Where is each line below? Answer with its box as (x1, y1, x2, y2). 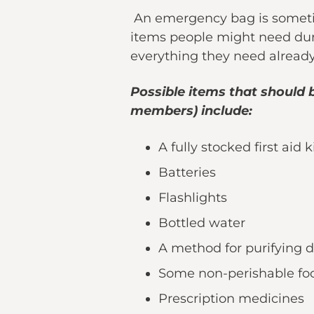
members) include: (130, 103, 252, 118)
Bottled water (158, 215, 245, 231)
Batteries (158, 165, 216, 180)
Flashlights (158, 190, 227, 205)
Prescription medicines (158, 291, 304, 306)
